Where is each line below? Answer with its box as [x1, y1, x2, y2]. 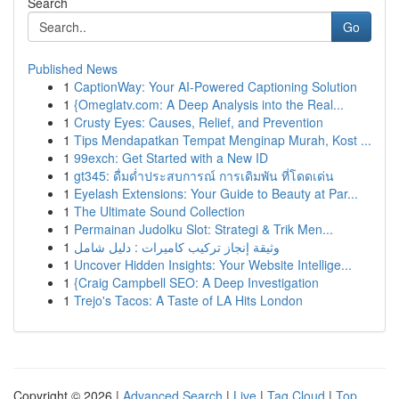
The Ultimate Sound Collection [74, 202, 245, 220]
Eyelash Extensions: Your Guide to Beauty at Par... [74, 184, 358, 202]
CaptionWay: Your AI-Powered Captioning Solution [74, 77, 357, 95]
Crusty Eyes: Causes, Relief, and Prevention [74, 113, 323, 131]
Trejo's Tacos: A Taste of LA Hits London [74, 291, 303, 309]
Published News [28, 60, 118, 77]
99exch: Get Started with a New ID [74, 149, 268, 167]
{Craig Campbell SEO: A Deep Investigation [74, 273, 319, 291]
